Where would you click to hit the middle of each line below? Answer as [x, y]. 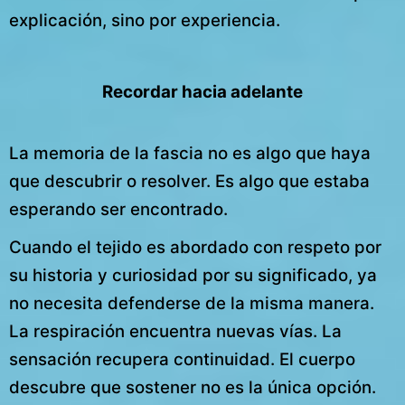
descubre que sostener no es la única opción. [193, 387]
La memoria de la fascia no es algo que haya [190, 153]
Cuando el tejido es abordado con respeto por [195, 247]
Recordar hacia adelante [202, 91]
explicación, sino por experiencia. [145, 20]
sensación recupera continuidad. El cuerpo [182, 359]
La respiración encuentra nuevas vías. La [175, 331]
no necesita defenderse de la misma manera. [192, 303]
